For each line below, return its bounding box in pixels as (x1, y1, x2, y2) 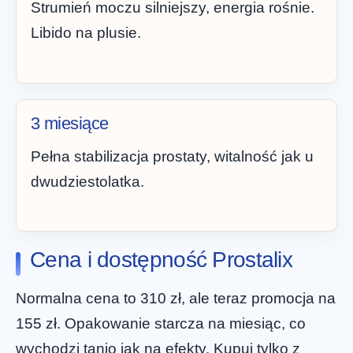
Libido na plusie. (31, 24, 141, 42)
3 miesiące (31, 113, 109, 133)
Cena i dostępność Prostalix (30, 247, 293, 273)
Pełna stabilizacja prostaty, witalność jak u (31, 147, 314, 165)
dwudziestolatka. (31, 173, 144, 190)
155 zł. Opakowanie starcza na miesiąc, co (16, 315, 306, 333)
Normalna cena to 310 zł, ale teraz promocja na (16, 290, 336, 307)
